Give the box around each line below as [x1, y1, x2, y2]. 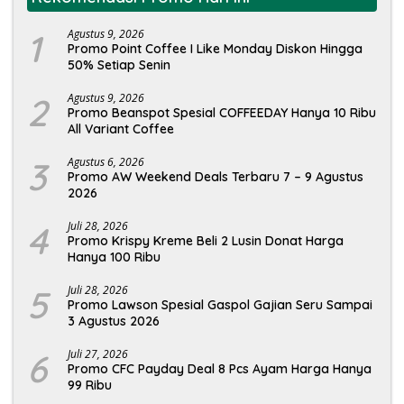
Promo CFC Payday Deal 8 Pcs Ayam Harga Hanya [68, 360, 372, 377]
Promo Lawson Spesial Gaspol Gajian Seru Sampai [68, 296, 372, 313]
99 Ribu [68, 376, 112, 393]
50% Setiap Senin [68, 56, 170, 73]
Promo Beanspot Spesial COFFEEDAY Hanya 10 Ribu [68, 104, 376, 121]
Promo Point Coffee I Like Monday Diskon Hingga [68, 40, 363, 57]
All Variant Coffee [68, 120, 174, 137]
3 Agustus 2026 [68, 312, 160, 329]
